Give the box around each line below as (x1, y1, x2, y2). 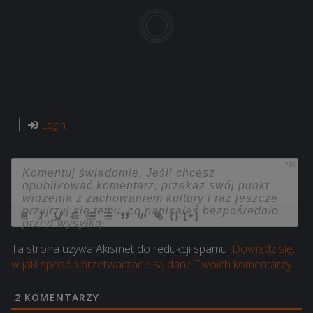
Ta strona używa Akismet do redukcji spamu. (11, 241, 232, 257)
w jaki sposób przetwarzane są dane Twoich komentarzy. (11, 256, 293, 272)
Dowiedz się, (232, 241, 295, 257)
